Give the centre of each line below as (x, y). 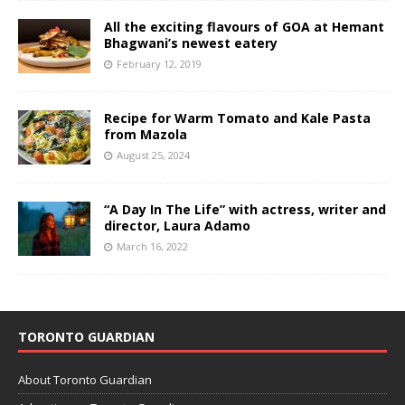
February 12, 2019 (159, 63)
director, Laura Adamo (177, 225)
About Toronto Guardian (85, 379)
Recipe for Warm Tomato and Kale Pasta (237, 118)
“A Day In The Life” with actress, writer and (245, 209)
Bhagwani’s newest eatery (191, 42)
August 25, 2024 (153, 155)
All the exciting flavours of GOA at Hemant (244, 26)
